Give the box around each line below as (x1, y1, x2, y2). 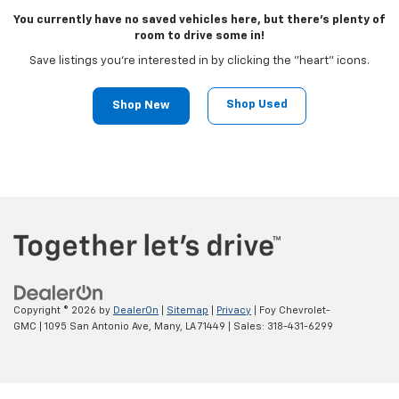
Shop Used (226, 99, 288, 111)
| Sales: (225, 321, 267, 331)
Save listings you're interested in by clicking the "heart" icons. (29, 55, 370, 68)
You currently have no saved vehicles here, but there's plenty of (13, 14, 386, 27)
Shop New (112, 100, 170, 112)
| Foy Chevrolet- (251, 305, 330, 315)
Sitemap (167, 305, 208, 315)
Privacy (216, 305, 251, 315)
